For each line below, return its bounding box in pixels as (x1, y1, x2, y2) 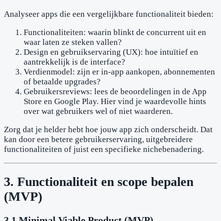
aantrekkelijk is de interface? (24, 57, 125, 67)
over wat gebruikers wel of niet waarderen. (24, 107, 173, 116)
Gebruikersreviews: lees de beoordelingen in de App (24, 87, 207, 97)
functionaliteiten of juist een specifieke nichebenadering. (4, 145, 204, 154)
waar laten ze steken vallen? (24, 37, 122, 47)
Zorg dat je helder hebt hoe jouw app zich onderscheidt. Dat (4, 125, 213, 135)
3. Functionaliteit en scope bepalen (4, 174, 193, 189)
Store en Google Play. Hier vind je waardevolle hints (24, 97, 206, 107)
